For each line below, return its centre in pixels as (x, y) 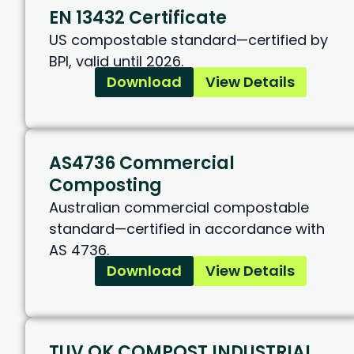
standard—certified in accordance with (187, 229)
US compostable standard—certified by (188, 40)
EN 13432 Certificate (138, 18)
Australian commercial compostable (179, 208)
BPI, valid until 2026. (116, 62)
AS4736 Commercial (142, 164)
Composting (105, 186)
